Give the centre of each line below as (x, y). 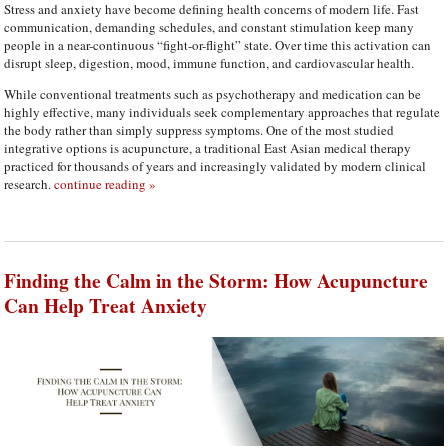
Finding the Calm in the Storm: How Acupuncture (216, 280)
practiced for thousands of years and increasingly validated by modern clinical (215, 165)
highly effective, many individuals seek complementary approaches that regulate (222, 111)
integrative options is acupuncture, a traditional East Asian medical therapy (208, 147)
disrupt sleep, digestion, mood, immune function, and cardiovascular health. (209, 62)
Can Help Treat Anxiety (106, 305)
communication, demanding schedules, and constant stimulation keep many (209, 26)
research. (29, 183)
